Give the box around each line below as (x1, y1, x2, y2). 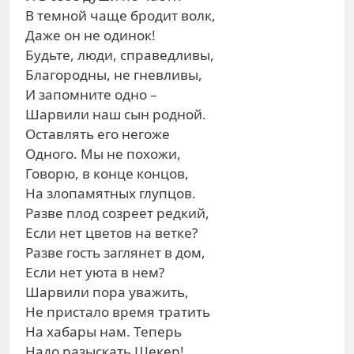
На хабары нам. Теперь (25, 322, 182, 341)
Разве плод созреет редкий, (25, 204, 209, 222)
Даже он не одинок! (25, 26, 156, 44)
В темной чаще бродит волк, (25, 6, 216, 24)
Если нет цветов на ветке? (25, 224, 198, 242)
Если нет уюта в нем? (25, 263, 164, 281)
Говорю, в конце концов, (25, 164, 189, 183)
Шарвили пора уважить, (25, 283, 189, 301)
